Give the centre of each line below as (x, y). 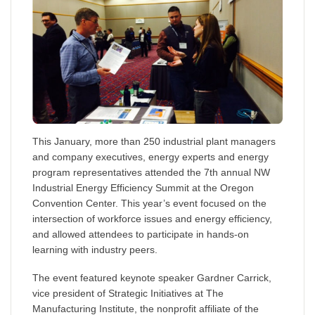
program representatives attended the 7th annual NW (151, 173)
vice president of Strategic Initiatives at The (128, 294)
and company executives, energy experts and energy (150, 157)
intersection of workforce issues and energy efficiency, (152, 219)
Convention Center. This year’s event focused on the (149, 204)
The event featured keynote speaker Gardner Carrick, (152, 278)
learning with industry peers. (95, 250)
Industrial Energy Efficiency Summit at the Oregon (143, 188)
